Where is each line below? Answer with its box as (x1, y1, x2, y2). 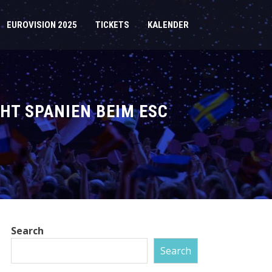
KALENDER (148, 19, 189, 30)
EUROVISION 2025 (7, 19, 77, 30)
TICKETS (95, 19, 129, 30)
